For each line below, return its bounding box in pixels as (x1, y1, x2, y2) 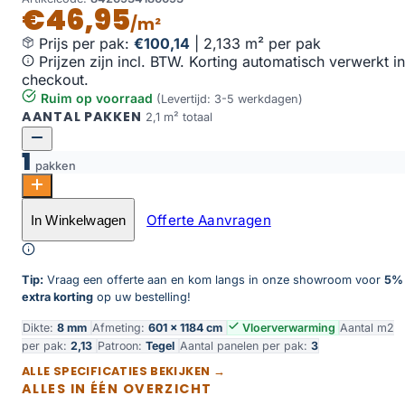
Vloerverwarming (240, 320, 338, 334)
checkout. (22, 71, 89, 89)
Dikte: (23, 320, 57, 334)
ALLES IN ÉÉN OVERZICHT (22, 380, 212, 399)
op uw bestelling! (93, 290, 191, 305)
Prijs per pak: (39, 34, 134, 53)
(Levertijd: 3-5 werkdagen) (156, 92, 303, 107)
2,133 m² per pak (203, 34, 321, 53)
